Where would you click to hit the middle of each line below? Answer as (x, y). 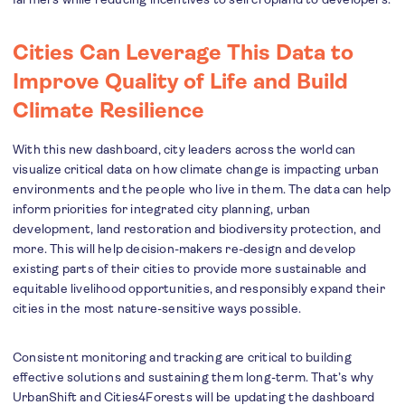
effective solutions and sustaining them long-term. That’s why (193, 377)
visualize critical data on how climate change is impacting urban (196, 170)
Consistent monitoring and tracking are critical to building (182, 358)
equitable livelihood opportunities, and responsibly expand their (199, 289)
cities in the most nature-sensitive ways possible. (157, 309)
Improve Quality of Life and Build (180, 82)
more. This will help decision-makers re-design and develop (184, 249)
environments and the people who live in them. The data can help (202, 189)
